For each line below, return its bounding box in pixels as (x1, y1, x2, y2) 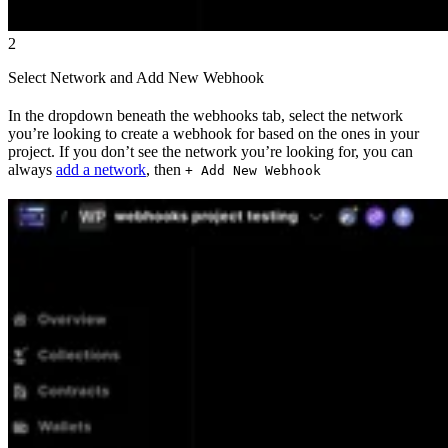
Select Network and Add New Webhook (8, 69, 264, 87)
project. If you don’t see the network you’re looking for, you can (8, 143, 413, 161)
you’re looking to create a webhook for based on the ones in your (8, 125, 419, 143)
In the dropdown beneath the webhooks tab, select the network (8, 107, 403, 125)
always (8, 161, 56, 179)
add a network (56, 161, 146, 179)
